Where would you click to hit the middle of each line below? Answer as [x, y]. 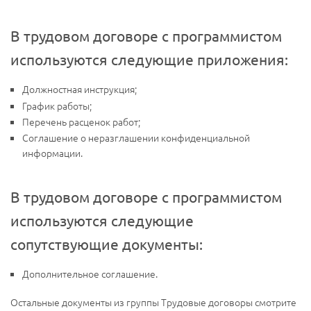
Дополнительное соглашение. [90, 274]
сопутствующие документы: [107, 244]
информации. [52, 153]
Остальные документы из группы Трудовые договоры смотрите [153, 302]
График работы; [57, 105]
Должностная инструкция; [79, 89]
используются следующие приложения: [149, 59]
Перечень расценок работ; [81, 122]
